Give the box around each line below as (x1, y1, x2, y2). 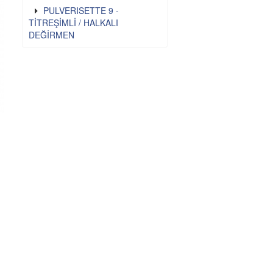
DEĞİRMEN (28, 29, 74, 41)
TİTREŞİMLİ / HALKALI (28, 16, 118, 29)
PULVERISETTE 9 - (43, 4, 119, 16)
